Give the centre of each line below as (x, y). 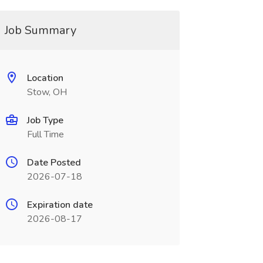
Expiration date (60, 205)
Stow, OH (47, 92)
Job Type (45, 120)
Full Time (45, 134)
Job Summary (40, 30)
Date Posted (54, 163)
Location (45, 78)
